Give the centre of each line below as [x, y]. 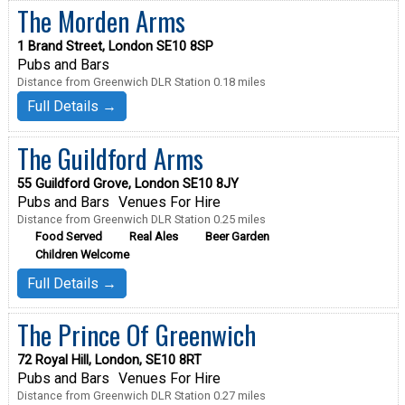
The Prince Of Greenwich [136, 334]
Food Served [68, 236]
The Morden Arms [101, 21]
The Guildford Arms [110, 158]
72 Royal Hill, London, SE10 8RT [109, 360]
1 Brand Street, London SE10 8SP [115, 47]
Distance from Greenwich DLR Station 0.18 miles [141, 82]
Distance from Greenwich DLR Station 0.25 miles [141, 219]
